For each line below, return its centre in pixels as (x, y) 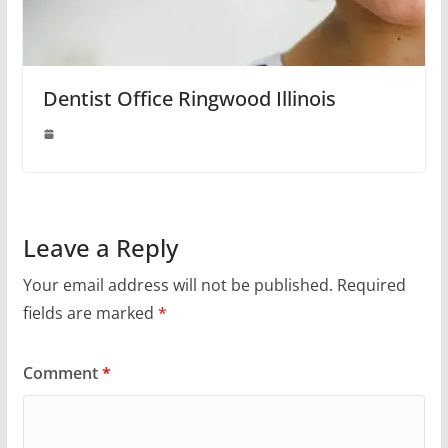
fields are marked (90, 312)
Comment (62, 372)
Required (371, 284)
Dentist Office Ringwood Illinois (189, 98)
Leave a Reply (100, 247)
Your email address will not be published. (177, 284)
